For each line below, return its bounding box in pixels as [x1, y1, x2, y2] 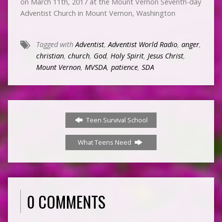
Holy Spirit [110, 51, 144, 60]
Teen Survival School [84, 115, 148, 124]
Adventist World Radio [108, 39, 177, 49]
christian [36, 51, 64, 60]
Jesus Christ [147, 51, 183, 60]
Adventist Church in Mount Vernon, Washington [20, 8, 175, 18]
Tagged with [36, 39, 75, 49]
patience [111, 62, 138, 72]
